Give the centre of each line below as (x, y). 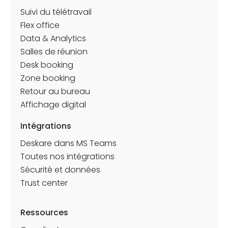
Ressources (44, 212)
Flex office (40, 25)
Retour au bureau (55, 91)
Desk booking (47, 65)
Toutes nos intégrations (67, 156)
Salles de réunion (54, 51)
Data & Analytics (53, 38)
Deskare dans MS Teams (68, 143)
